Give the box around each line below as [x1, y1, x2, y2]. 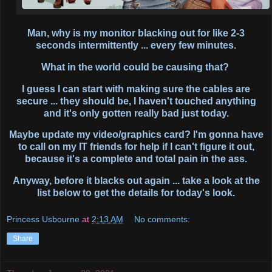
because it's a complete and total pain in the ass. [25, 154, 247, 165]
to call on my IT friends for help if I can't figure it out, [18, 141, 254, 152]
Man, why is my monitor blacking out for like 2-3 [27, 27, 245, 38]
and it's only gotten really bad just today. [43, 107, 229, 118]
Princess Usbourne [7, 214, 80, 224]
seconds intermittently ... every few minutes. [36, 39, 236, 50]
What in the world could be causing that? [41, 61, 231, 72]
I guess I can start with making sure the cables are [22, 83, 250, 94]
